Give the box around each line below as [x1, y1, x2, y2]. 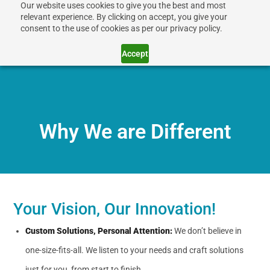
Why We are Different [39, 119, 231, 143]
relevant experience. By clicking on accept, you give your [20, 12, 227, 22]
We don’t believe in [172, 226, 242, 236]
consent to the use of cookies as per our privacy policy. [20, 24, 222, 33]
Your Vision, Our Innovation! [13, 199, 216, 219]
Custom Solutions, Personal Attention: [25, 226, 172, 236]
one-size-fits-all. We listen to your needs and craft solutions [25, 245, 243, 255]
